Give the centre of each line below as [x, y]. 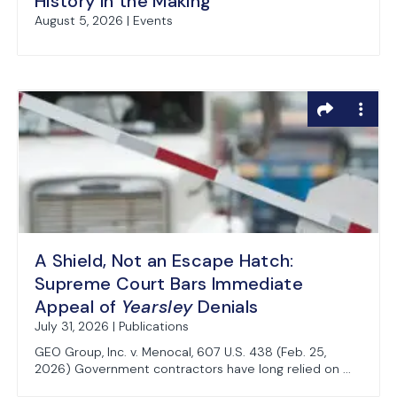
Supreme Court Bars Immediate [169, 284]
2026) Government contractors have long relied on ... [193, 369]
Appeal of [78, 307]
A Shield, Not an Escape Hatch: [164, 261]
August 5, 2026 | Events [104, 20]
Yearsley [157, 307]
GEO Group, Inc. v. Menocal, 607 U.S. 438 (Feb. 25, [180, 352]
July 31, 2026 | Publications [112, 326]
